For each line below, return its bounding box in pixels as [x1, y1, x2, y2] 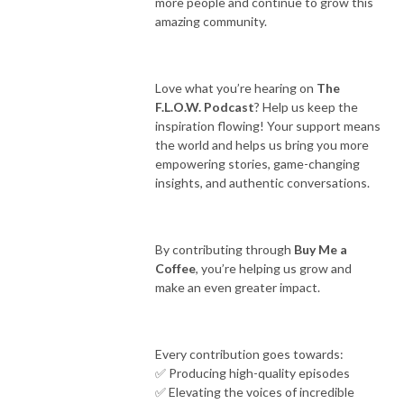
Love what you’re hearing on [155, 79, 317, 96]
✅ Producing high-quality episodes [155, 364, 350, 381]
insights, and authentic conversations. [155, 174, 370, 190]
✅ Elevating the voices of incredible [155, 383, 354, 399]
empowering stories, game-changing [155, 155, 360, 171]
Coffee [155, 260, 196, 276]
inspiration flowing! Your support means [155, 117, 381, 133]
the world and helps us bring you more [155, 136, 369, 152]
